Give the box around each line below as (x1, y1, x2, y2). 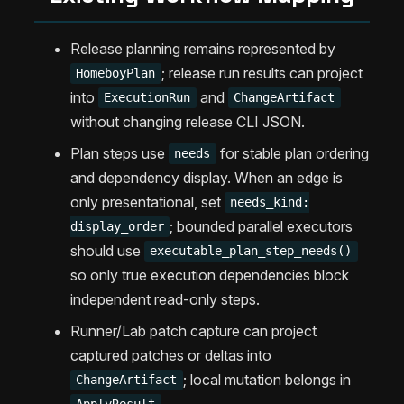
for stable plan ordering (216, 143, 369, 162)
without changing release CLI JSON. (70, 112, 305, 131)
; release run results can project (161, 63, 363, 82)
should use (70, 241, 144, 260)
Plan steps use (70, 143, 169, 162)
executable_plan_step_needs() (150, 243, 353, 259)
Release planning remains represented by (70, 39, 335, 58)
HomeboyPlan (76, 66, 156, 81)
